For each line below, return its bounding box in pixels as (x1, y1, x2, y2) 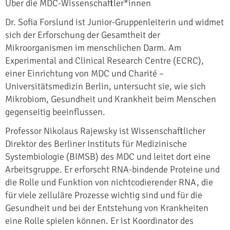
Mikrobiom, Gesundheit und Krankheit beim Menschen (5, 93, 216, 105)
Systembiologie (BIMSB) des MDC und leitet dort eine (5, 150, 210, 162)
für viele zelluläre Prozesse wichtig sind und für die (5, 189, 202, 201)
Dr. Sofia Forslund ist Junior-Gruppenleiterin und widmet (5, 16, 224, 28)
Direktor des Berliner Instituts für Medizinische (5, 138, 187, 149)
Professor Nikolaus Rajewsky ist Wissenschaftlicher (5, 125, 205, 137)
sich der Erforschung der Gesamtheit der (5, 29, 160, 41)
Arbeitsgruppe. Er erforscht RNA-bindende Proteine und (5, 163, 220, 175)
